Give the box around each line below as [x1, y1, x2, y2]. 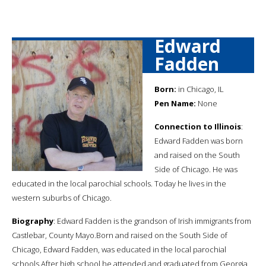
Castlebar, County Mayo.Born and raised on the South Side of [12, 229, 227, 240]
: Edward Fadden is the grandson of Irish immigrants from [53, 215, 251, 226]
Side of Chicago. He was [154, 163, 237, 175]
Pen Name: [154, 97, 196, 109]
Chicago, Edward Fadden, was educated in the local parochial [12, 243, 226, 255]
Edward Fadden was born [154, 135, 243, 146]
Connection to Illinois [154, 121, 241, 132]
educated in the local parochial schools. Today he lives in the [12, 178, 226, 189]
